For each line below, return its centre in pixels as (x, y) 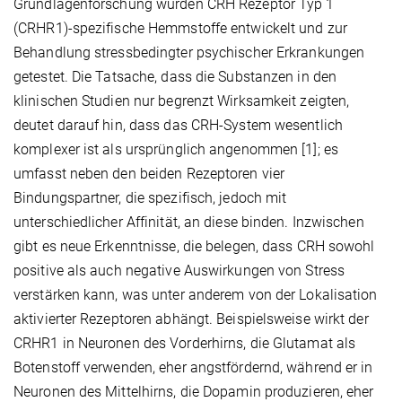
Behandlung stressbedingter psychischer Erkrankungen (189, 52)
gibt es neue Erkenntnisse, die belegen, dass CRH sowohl (194, 246)
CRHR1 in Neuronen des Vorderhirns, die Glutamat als (185, 343)
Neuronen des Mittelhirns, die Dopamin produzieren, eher (194, 391)
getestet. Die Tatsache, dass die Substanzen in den (175, 76)
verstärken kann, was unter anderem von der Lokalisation (196, 294)
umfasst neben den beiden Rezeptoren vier (149, 173)
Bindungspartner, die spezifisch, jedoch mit (150, 197)
